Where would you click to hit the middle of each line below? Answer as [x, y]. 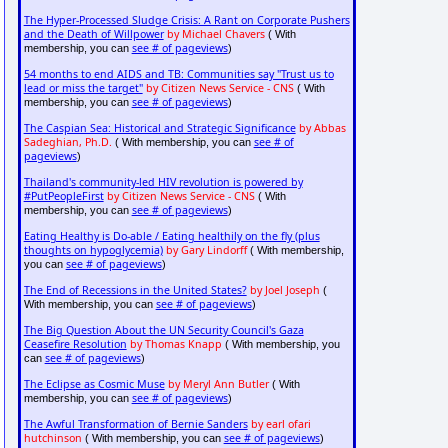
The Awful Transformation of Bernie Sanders [135, 424]
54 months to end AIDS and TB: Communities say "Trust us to [178, 74]
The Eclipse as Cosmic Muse [94, 384]
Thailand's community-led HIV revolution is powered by [163, 182]
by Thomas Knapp [175, 344]
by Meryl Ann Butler [218, 384]
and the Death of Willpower [93, 34]
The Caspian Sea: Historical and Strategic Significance [159, 128]
